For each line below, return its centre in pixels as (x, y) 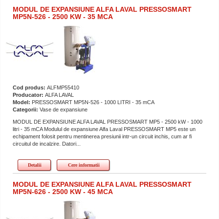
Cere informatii (84, 165)
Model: (22, 102)
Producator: (29, 95)
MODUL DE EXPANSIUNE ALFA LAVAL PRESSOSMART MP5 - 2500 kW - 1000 (108, 121)
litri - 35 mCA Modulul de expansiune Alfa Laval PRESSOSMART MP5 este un (104, 129)
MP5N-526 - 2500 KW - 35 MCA (63, 16)
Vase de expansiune (64, 109)
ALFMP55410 (63, 87)
